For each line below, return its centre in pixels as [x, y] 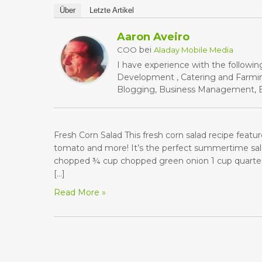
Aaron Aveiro [153, 37]
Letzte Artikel [112, 10]
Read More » [80, 192]
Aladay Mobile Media [194, 50]
